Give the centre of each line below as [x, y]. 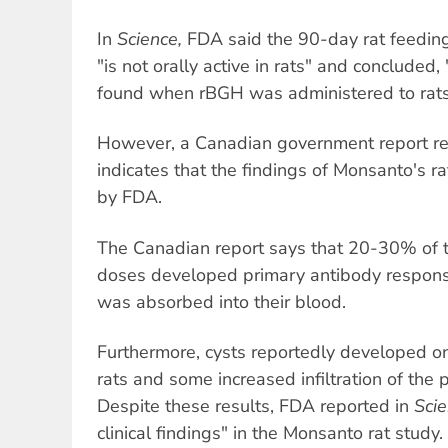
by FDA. [129, 197]
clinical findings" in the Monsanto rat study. [270, 432]
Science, [149, 38]
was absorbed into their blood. [221, 301]
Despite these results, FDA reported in [255, 405]
